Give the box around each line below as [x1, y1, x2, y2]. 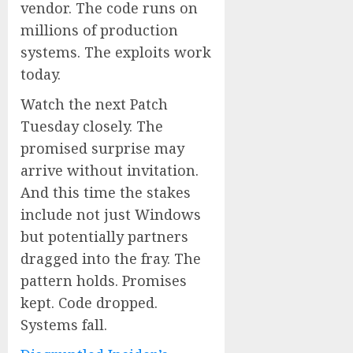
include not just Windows [20, 205, 201, 224]
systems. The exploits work [20, 43, 211, 61]
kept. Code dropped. [20, 293, 158, 312]
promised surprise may [20, 139, 184, 158]
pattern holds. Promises [20, 271, 187, 290]
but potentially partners [20, 227, 188, 246]
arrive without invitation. [20, 161, 199, 180]
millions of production [20, 20, 178, 39]
